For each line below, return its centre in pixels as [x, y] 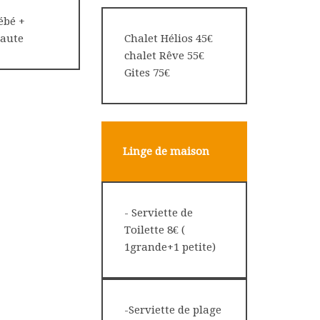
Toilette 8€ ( [155, 230]
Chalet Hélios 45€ [169, 39]
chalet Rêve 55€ [164, 56]
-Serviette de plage [173, 310]
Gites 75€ [147, 73]
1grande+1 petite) [171, 247]
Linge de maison [166, 151]
